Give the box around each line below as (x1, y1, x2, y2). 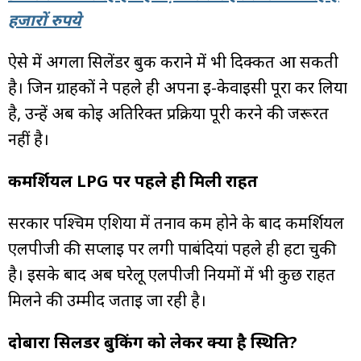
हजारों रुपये (8, 8, 81, 31)
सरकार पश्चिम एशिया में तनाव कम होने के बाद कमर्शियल (8, 211, 344, 234)
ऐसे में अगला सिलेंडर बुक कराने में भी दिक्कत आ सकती (8, 50, 338, 73)
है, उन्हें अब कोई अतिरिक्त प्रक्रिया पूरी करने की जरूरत (8, 102, 329, 124)
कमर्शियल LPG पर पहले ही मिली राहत (8, 169, 258, 192)
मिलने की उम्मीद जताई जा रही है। (8, 288, 206, 311)
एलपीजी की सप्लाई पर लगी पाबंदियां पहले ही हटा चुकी (8, 237, 336, 259)
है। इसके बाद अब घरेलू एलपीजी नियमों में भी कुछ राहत (8, 263, 335, 285)
